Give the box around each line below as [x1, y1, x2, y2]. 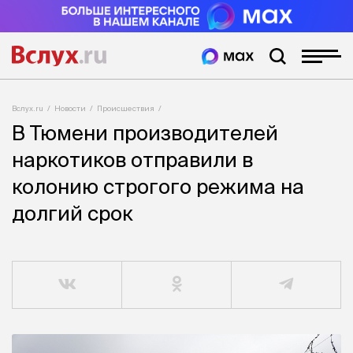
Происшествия [97, 103, 154, 113]
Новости [54, 103, 86, 113]
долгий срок [12, 202, 133, 225]
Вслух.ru [12, 103, 43, 113]
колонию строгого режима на [12, 175, 304, 199]
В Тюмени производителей [12, 121, 278, 145]
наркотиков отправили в [12, 148, 253, 172]
